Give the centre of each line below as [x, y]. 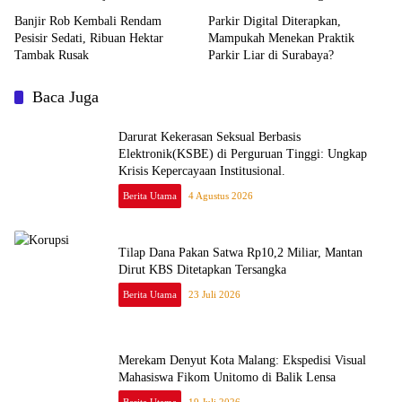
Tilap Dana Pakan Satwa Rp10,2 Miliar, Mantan [240, 253]
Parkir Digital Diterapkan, [275, 21]
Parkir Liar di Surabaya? [271, 55]
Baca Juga [66, 97]
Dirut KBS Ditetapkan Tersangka [202, 270]
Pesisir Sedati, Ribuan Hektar [89, 38]
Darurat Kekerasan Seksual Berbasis [210, 136]
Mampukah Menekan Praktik [281, 38]
